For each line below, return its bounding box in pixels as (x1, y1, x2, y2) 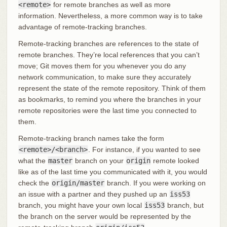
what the (18, 156, 48, 165)
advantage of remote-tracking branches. (18, 22, 147, 31)
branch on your (72, 156, 126, 165)
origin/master (51, 178, 104, 187)
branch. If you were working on (104, 178, 206, 187)
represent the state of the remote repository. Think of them (18, 84, 206, 92)
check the (18, 178, 51, 187)
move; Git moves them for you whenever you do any (18, 61, 186, 70)
